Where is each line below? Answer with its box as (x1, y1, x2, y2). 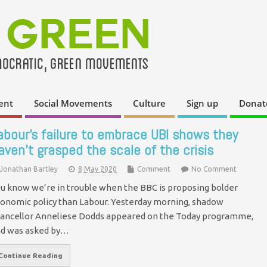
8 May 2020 (78, 164, 117, 173)
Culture (133, 97, 166, 110)
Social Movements (34, 97, 112, 110)
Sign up (187, 97, 218, 110)
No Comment (191, 164, 237, 173)
